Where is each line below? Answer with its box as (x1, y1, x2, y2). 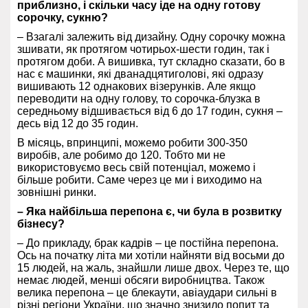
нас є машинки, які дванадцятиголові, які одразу (17, 68, 263, 80)
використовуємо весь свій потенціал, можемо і (17, 162, 256, 174)
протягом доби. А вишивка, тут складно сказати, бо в (17, 56, 285, 68)
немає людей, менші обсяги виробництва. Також (17, 274, 265, 287)
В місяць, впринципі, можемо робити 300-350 (17, 137, 247, 149)
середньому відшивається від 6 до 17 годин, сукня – (17, 105, 283, 118)
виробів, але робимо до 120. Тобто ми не (17, 149, 225, 162)
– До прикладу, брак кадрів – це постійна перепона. (17, 237, 278, 250)
